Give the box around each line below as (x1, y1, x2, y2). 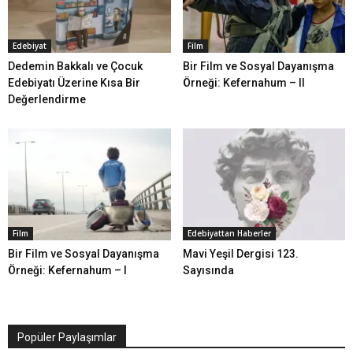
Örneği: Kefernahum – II (182, 76, 305, 90)
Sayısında (182, 264, 234, 277)
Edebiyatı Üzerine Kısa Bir (8, 76, 140, 90)
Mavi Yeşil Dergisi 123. (182, 247, 299, 261)
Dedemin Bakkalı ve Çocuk (8, 60, 143, 73)
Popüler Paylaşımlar (17, 331, 117, 344)
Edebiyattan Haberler (187, 228, 271, 240)
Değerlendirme (8, 93, 86, 106)
